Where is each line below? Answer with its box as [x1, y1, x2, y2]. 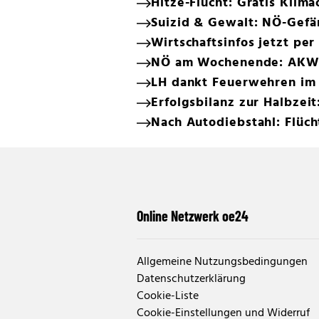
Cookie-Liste [137, 286, 199, 305]
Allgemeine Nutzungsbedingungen [137, 252, 308, 271]
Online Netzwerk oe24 [137, 206, 249, 224]
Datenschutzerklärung [137, 269, 246, 288]
